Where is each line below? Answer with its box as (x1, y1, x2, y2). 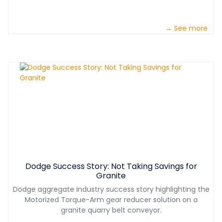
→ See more (165, 23, 208, 34)
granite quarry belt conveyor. (60, 205, 162, 216)
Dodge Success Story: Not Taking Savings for (25, 161, 197, 172)
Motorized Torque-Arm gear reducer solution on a (24, 195, 198, 205)
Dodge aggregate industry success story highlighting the (12, 184, 210, 195)
